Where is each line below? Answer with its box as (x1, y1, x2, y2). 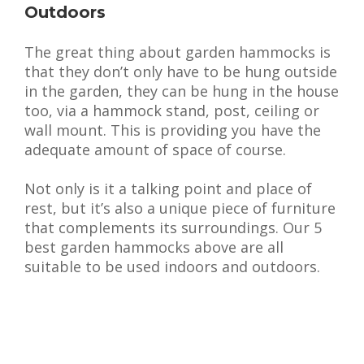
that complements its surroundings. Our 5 (24, 218, 322, 237)
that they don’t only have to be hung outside (24, 62, 337, 81)
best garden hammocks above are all (24, 237, 284, 257)
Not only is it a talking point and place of (24, 179, 312, 198)
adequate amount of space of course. (24, 140, 286, 159)
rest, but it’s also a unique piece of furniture (24, 198, 336, 218)
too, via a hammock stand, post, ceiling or (24, 101, 319, 120)
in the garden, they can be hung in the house (24, 81, 339, 101)
